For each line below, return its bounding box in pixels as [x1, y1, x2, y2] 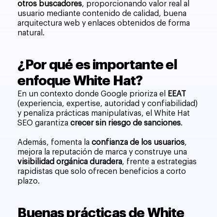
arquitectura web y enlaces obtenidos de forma [17, 19, 190, 28]
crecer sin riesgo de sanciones [70, 119, 181, 127]
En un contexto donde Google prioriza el [17, 90, 168, 98]
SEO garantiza [17, 119, 71, 127]
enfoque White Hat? [17, 74, 143, 88]
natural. [17, 29, 45, 37]
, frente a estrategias [122, 158, 197, 166]
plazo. [17, 177, 40, 186]
